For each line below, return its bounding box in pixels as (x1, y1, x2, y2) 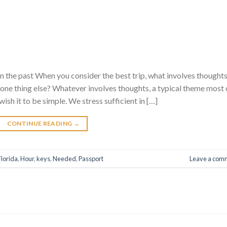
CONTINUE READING (7, 120, 73, 128)
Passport (79, 154, 103, 163)
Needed (53, 154, 76, 163)
